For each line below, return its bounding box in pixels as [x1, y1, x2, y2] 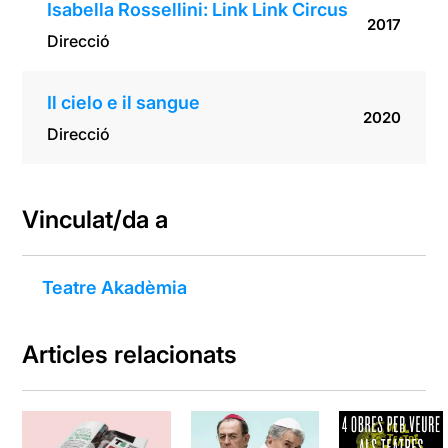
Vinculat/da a [22, 205, 169, 235]
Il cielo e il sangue [47, 92, 201, 114]
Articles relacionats [22, 340, 238, 370]
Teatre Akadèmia [42, 277, 188, 299]
